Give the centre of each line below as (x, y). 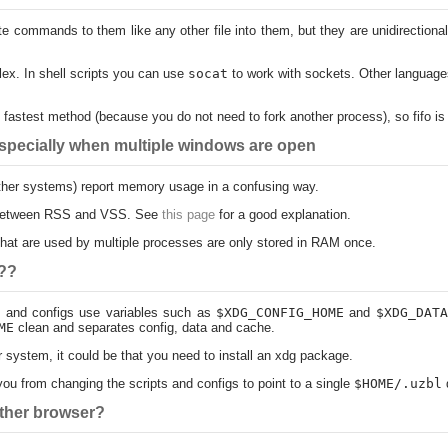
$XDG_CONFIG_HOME (279, 312)
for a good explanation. (282, 214)
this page (188, 214)
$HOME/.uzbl (397, 383)
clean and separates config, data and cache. (144, 327)
